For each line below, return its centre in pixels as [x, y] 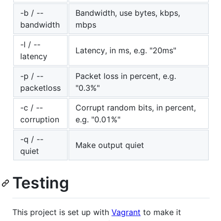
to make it [161, 212]
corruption [40, 120]
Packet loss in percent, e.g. [126, 76]
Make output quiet [110, 145]
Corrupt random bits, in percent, [136, 108]
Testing [41, 183]
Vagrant [126, 212]
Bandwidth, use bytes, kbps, [128, 13]
